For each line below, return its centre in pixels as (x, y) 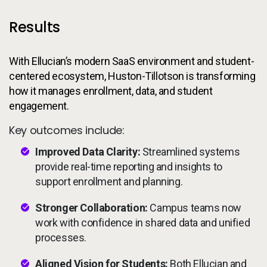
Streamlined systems (190, 152)
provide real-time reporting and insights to (129, 167)
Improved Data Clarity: (88, 152)
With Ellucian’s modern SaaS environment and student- (132, 61)
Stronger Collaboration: (91, 208)
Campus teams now (195, 208)
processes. (61, 237)
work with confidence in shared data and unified (143, 223)
